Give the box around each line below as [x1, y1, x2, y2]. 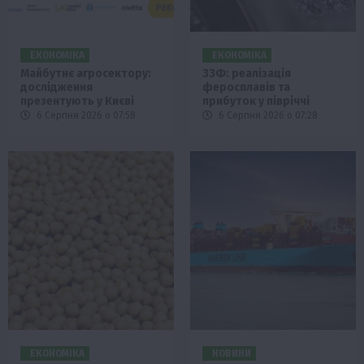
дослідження [20, 80, 93, 94]
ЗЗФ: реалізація [202, 66, 291, 80]
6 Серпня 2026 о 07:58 [34, 109, 136, 121]
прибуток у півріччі [202, 93, 310, 108]
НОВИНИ [212, 347, 251, 359]
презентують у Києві [20, 93, 134, 108]
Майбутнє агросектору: [20, 66, 151, 80]
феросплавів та [202, 80, 290, 94]
